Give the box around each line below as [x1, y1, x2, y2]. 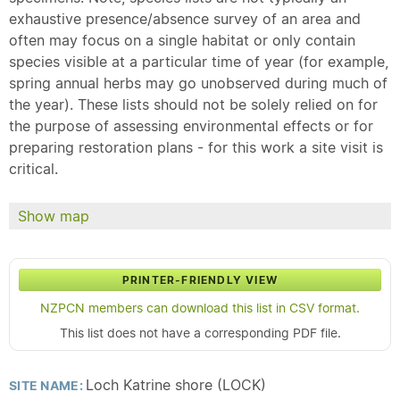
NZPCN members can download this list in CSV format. [40, 300, 360, 316]
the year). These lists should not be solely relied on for [9, 96, 378, 113]
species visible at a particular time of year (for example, [9, 53, 388, 71]
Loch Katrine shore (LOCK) [86, 376, 267, 394]
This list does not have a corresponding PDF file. [59, 325, 341, 341]
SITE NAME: [9, 378, 87, 394]
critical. [9, 160, 58, 178]
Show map [18, 207, 89, 225]
